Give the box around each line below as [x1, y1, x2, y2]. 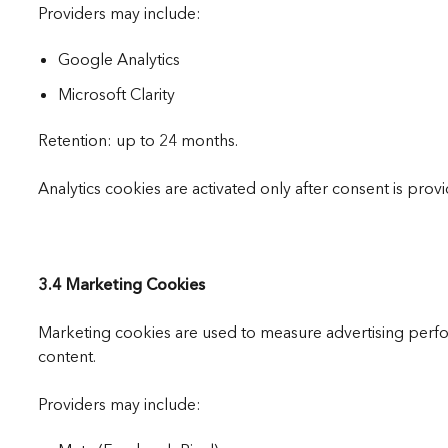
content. [37, 346, 96, 367]
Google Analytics [57, 49, 180, 70]
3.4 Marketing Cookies [37, 274, 205, 295]
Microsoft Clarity [57, 84, 175, 105]
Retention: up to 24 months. [37, 130, 238, 151]
